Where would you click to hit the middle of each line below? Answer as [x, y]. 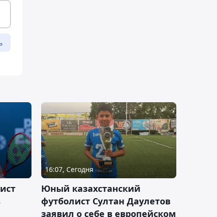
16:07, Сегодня [69, 170]
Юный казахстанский [91, 189]
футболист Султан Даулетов [106, 201]
